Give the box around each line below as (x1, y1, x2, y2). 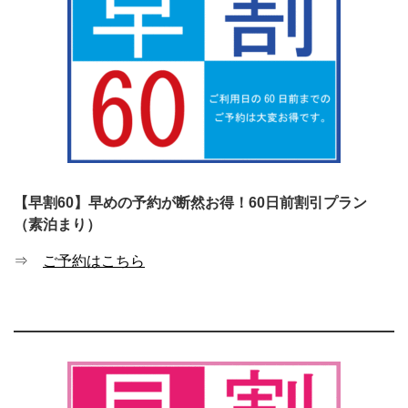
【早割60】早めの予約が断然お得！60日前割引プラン (14, 194, 367, 210)
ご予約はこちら (43, 252, 145, 269)
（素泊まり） (14, 216, 101, 232)
